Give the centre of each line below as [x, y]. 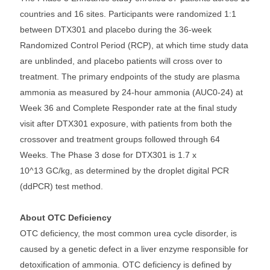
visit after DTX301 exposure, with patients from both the [126, 124]
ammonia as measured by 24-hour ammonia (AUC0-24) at [131, 92]
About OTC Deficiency [67, 218]
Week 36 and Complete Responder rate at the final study [128, 108]
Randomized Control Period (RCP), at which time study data [134, 45]
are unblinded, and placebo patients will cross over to [121, 61]
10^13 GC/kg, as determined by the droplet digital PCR [124, 171]
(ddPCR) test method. [61, 186]
